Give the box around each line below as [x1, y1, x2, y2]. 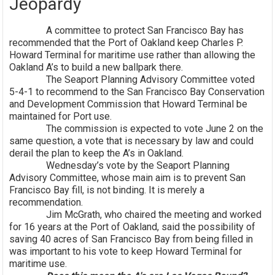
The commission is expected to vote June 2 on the [9, 122, 264, 134]
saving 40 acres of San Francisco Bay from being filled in [9, 233, 254, 245]
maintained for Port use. [9, 110, 112, 122]
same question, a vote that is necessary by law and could [9, 134, 254, 147]
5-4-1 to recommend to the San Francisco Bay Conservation [9, 85, 265, 98]
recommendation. [9, 196, 83, 208]
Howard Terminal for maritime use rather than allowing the [9, 48, 256, 61]
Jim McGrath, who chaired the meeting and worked [9, 208, 262, 220]
